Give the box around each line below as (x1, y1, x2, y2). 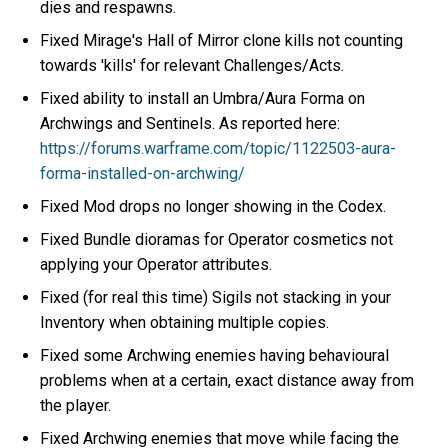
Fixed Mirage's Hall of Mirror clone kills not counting (40, 30, 404, 50)
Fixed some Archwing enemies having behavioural (40, 345, 390, 365)
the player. (40, 395, 112, 415)
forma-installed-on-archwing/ (40, 163, 246, 183)
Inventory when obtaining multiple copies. (40, 312, 330, 332)
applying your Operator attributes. (40, 254, 273, 274)
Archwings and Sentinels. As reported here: (40, 113, 341, 133)
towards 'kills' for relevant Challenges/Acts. (40, 55, 345, 75)
